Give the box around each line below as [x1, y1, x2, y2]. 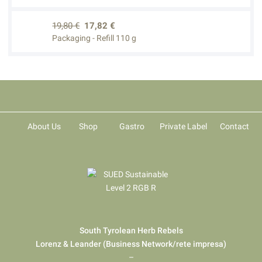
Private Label [159, 121, 207, 131]
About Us [27, 121, 61, 131]
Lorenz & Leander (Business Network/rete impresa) [36, 239, 226, 249]
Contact [219, 121, 249, 131]
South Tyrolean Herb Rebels [79, 226, 183, 236]
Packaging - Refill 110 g [52, 33, 137, 43]
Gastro [119, 121, 145, 131]
